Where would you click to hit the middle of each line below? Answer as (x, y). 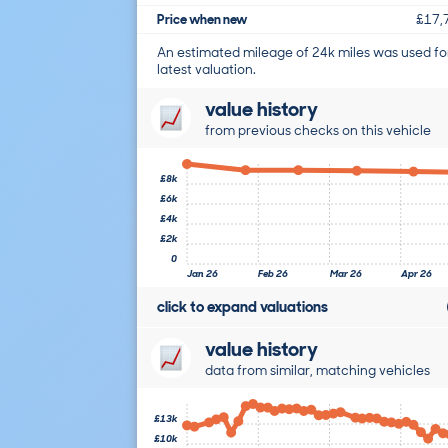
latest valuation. (206, 69)
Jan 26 (202, 273)
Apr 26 (416, 273)
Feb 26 (273, 273)
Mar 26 (346, 273)
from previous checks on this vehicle (318, 129)
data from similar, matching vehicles (317, 369)
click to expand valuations (242, 306)
